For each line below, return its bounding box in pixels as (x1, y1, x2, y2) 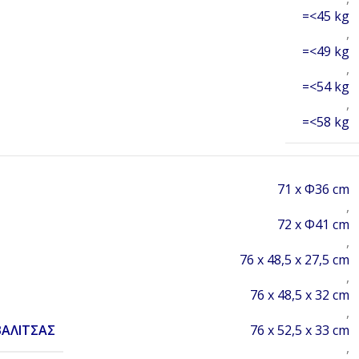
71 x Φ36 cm (277, 180, 349, 199)
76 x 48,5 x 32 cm (250, 286, 349, 305)
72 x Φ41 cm (277, 216, 349, 234)
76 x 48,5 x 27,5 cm (240, 251, 349, 269)
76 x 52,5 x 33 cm (250, 321, 349, 340)
